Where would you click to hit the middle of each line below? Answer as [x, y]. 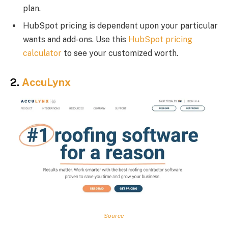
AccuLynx [46, 82]
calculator [42, 53]
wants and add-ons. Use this [76, 40]
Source [114, 216]
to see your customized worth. [120, 53]
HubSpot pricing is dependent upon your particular [120, 26]
